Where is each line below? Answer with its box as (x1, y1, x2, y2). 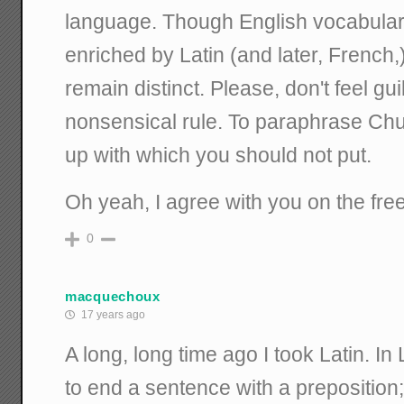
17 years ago (78, 308, 146, 322)
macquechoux (65, 288, 161, 304)
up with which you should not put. (65, 143, 372, 168)
